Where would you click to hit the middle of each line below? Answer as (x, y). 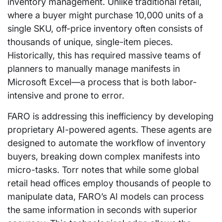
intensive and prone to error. (66, 95)
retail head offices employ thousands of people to (109, 183)
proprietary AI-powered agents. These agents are (110, 129)
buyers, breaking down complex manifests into (104, 156)
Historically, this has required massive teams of (104, 55)
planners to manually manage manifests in (94, 68)
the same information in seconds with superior (102, 210)
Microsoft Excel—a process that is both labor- (102, 82)
